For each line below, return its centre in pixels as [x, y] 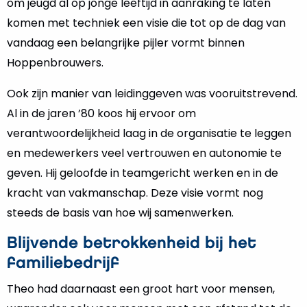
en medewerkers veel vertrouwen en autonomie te [144, 153]
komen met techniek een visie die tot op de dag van [146, 23]
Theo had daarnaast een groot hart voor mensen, [141, 289]
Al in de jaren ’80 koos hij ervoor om [101, 113]
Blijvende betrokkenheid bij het [132, 243]
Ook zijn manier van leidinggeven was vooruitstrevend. [152, 94]
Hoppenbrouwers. [55, 63]
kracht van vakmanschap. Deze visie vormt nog [135, 193]
